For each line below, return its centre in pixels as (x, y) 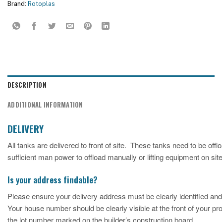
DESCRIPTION (27, 85)
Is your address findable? (53, 179)
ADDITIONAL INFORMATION (45, 105)
